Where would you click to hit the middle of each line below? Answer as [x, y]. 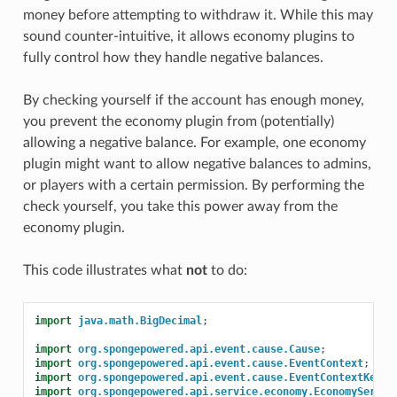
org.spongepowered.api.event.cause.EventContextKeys [233, 378]
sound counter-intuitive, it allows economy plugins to [188, 37]
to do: [227, 271]
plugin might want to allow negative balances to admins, [197, 164]
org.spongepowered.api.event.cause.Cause [198, 350]
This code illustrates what [104, 271]
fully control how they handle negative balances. [173, 58]
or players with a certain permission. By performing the [193, 186]
